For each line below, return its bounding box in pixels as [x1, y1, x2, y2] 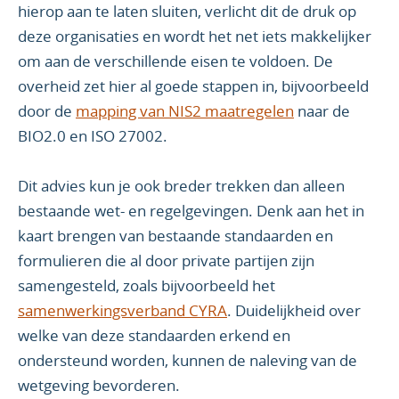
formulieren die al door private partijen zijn [18, 250, 314, 272]
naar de [294, 101, 350, 122]
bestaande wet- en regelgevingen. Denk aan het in [18, 200, 364, 222]
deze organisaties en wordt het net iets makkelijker [18, 26, 371, 47]
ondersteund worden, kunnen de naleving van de [18, 350, 357, 371]
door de [18, 101, 76, 122]
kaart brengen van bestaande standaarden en [18, 225, 333, 247]
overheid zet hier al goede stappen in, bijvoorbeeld [18, 76, 369, 97]
